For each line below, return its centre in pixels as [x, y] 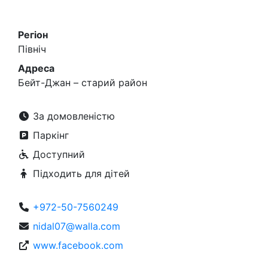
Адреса [36, 68]
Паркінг [49, 135]
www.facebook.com [78, 245]
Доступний [57, 154]
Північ [32, 49]
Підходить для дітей [80, 173]
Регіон [33, 35]
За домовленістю [72, 116]
